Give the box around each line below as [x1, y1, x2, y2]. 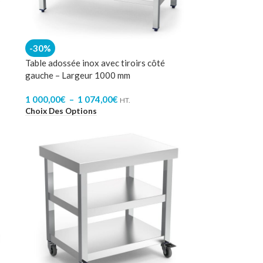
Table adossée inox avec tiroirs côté [25, 58, 165, 68]
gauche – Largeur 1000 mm [25, 70, 130, 80]
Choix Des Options [25, 106, 97, 116]
